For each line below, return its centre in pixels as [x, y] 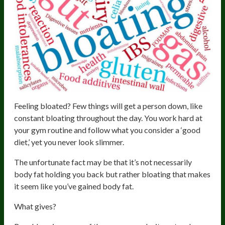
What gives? [35, 206]
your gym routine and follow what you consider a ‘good [107, 130]
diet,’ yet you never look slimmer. [69, 142]
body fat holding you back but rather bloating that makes [112, 174]
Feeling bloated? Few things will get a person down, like [108, 105]
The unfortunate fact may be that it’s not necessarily [103, 162]
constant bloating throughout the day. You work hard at [108, 118]
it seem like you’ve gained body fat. [74, 186]
